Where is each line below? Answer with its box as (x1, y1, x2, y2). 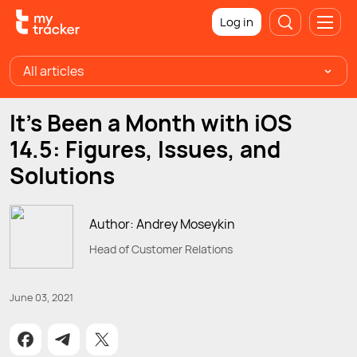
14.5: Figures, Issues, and (10, 134, 280, 164)
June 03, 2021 (10, 289, 73, 304)
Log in (220, 13, 253, 30)
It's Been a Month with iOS (10, 108, 292, 138)
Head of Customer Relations (89, 241, 233, 257)
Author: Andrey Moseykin (89, 214, 235, 233)
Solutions (10, 160, 115, 190)
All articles (23, 62, 84, 80)
